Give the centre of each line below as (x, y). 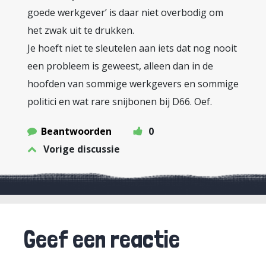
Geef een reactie (102, 239)
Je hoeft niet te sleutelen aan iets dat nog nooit (132, 48)
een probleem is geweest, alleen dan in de (120, 66)
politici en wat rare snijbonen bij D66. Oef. (120, 102)
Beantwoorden (76, 131)
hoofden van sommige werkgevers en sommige (133, 84)
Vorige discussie (82, 149)
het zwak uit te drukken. (81, 30)
